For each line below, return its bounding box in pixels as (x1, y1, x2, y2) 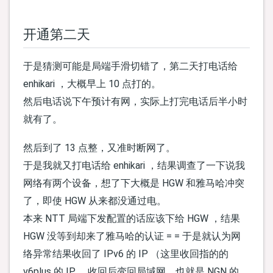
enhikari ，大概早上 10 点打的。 (23, 77, 161, 90)
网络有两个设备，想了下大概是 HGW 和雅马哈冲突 (23, 177, 244, 190)
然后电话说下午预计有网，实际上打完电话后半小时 (23, 95, 247, 107)
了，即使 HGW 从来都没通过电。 (23, 195, 166, 207)
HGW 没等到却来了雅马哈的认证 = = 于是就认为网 (23, 230, 241, 243)
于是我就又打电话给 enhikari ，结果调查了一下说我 (23, 160, 245, 172)
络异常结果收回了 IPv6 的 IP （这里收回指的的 (23, 248, 229, 260)
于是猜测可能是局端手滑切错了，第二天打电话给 (23, 60, 238, 72)
